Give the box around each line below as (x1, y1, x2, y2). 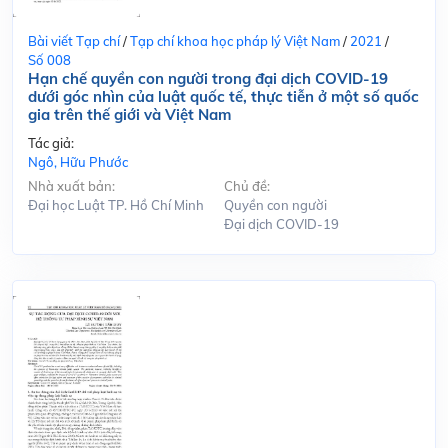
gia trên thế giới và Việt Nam (28, 104, 231, 124)
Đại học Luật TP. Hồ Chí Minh (28, 196, 204, 213)
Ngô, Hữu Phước (28, 153, 128, 170)
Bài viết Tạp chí (28, 32, 120, 49)
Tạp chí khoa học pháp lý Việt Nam (130, 32, 340, 49)
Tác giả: (28, 134, 74, 151)
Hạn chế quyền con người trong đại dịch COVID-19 (28, 68, 388, 88)
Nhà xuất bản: (28, 177, 115, 194)
